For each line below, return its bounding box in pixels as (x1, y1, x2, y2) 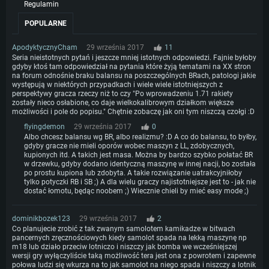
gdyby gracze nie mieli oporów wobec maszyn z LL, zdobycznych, (24, 142, 234, 151)
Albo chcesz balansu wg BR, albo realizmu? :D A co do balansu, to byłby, (24, 133, 256, 142)
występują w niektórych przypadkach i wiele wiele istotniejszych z (12, 80, 223, 89)
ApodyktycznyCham (12, 43, 77, 52)
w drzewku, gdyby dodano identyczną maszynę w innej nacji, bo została (24, 160, 256, 169)
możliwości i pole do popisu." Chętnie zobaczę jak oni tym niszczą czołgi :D (12, 107, 255, 116)
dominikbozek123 (12, 214, 70, 223)
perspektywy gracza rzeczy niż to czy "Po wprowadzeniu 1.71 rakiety (12, 89, 233, 98)
